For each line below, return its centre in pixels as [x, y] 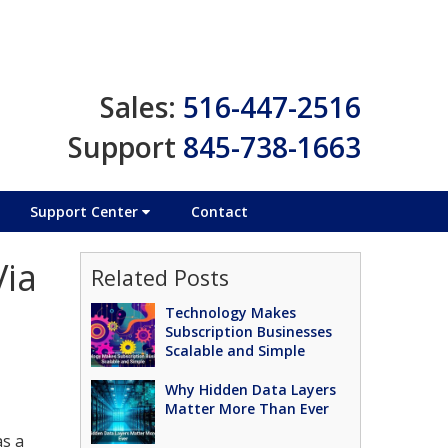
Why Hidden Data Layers [251, 389]
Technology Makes [231, 312]
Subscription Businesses [249, 331]
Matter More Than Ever [247, 408]
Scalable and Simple [235, 350]
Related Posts [160, 277]
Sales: [138, 107]
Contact [219, 211]
